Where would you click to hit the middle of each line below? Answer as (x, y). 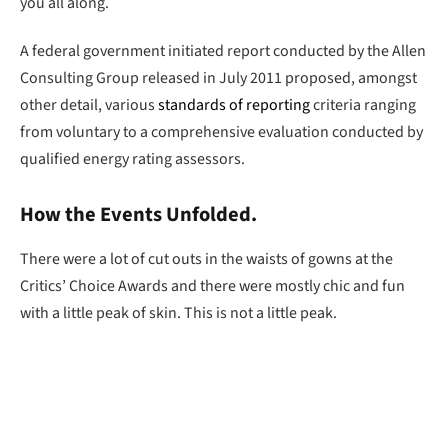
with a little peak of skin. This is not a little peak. (178, 312)
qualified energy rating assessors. (132, 158)
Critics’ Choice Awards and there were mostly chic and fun (212, 285)
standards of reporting (234, 104)
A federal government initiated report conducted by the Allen (223, 50)
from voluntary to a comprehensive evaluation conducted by (221, 131)
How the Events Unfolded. (138, 215)
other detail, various (89, 104)
